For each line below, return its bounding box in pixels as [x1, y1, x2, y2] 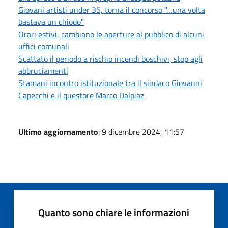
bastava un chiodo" [18, 15, 84, 28]
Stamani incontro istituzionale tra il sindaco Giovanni [18, 76, 202, 89]
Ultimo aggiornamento [18, 125, 98, 138]
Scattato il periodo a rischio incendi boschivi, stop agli [18, 52, 203, 65]
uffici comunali [18, 40, 69, 52]
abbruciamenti [18, 64, 68, 77]
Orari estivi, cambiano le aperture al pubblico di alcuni [18, 27, 204, 40]
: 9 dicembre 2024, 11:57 [98, 125, 184, 138]
